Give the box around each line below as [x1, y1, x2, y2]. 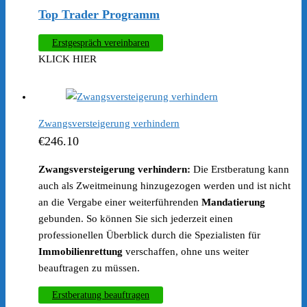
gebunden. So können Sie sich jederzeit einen [38, 212, 233, 224]
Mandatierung [199, 196, 265, 208]
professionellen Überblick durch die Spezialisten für [38, 229, 260, 241]
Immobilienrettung [38, 245, 123, 257]
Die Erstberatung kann [191, 163, 289, 175]
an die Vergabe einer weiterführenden [38, 196, 199, 208]
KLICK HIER [38, 53, 97, 64]
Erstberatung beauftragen [52, 289, 149, 300]
